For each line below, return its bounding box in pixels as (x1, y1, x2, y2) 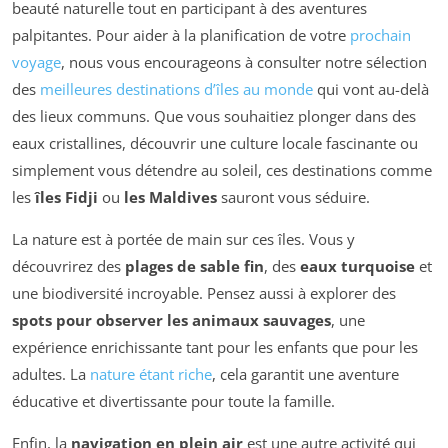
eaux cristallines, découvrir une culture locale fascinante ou (12, 132, 418, 153)
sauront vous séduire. (217, 186, 370, 207)
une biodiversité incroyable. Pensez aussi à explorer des (12, 282, 396, 303)
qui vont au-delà (313, 78, 429, 99)
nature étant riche (90, 363, 212, 384)
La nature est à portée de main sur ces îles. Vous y (12, 228, 355, 249)
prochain (350, 24, 411, 45)
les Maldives (124, 186, 217, 207)
